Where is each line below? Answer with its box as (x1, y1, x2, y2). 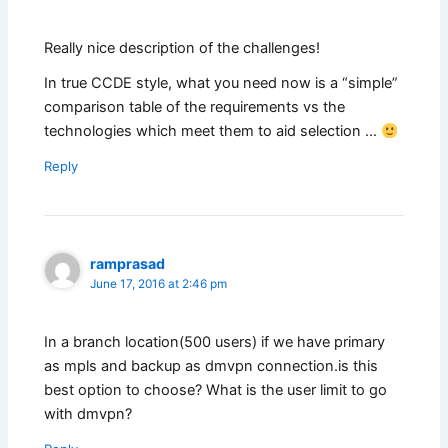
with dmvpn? (44, 405, 133, 424)
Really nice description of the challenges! (44, 39, 321, 58)
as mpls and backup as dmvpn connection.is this (44, 357, 379, 376)
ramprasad (90, 255, 166, 273)
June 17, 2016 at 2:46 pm (90, 277, 228, 292)
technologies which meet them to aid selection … (44, 122, 382, 141)
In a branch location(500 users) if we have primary (44, 333, 386, 352)
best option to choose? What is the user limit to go (44, 381, 388, 400)
